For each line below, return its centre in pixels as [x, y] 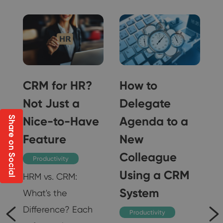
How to [138, 85]
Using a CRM [155, 175]
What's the [45, 193]
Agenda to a [154, 121]
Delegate [145, 103]
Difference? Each [58, 209]
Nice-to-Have [61, 121]
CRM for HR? [57, 85]
